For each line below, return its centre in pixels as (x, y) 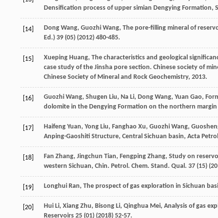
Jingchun (90, 156)
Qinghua (136, 206)
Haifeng (55, 127)
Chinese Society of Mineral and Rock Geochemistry (116, 77)
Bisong (105, 206)
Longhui (55, 186)
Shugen (97, 97)
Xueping (56, 57)
